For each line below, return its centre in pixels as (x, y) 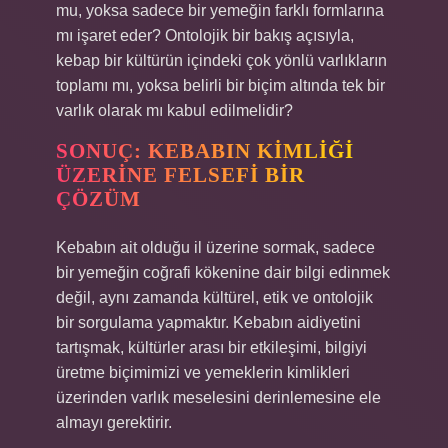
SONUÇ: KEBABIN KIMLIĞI (205, 151)
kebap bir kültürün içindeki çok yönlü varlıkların (221, 60)
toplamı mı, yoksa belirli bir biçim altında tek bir (220, 85)
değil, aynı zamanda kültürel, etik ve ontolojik (214, 297)
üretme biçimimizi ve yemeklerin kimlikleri (203, 372)
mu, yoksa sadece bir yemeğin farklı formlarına (220, 10)
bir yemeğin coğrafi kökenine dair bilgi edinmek (223, 272)
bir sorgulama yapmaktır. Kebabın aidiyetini (208, 322)
